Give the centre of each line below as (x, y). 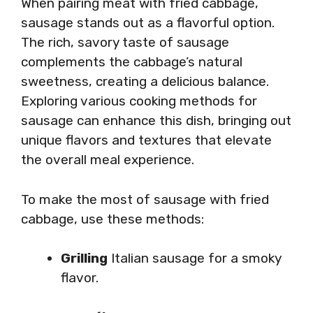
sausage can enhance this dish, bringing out (156, 121)
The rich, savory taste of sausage (125, 42)
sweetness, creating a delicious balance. (145, 81)
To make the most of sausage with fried (145, 199)
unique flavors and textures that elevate (146, 140)
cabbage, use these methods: (112, 219)
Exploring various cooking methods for (139, 101)
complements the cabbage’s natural (132, 62)
